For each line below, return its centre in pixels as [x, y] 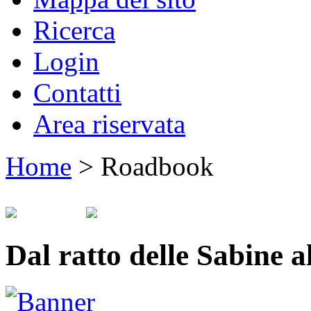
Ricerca [74, 30]
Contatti [77, 92]
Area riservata [109, 124]
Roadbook [157, 166]
